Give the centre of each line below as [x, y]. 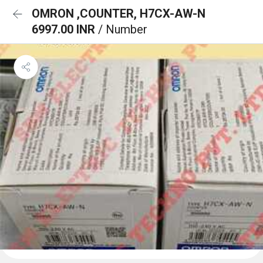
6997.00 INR [65, 29]
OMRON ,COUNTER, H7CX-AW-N [119, 14]
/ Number [123, 29]
